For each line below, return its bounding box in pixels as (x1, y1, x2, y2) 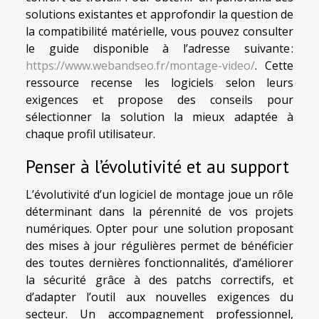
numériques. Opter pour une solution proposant (26, 221, 293, 237)
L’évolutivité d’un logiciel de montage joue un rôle (26, 187, 293, 203)
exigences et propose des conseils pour (26, 92, 293, 108)
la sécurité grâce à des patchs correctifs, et (26, 272, 293, 288)
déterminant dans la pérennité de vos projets (26, 204, 293, 220)
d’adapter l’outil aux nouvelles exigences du (26, 289, 293, 305)
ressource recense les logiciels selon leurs (26, 75, 293, 91)
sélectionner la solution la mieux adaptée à (26, 109, 293, 125)
